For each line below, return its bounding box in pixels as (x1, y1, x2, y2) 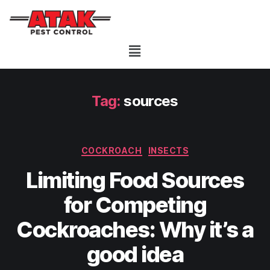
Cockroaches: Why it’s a (16, 216, 254, 243)
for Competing (63, 192, 207, 219)
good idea (86, 241, 184, 268)
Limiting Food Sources (26, 167, 244, 194)
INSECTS (148, 145, 189, 155)
